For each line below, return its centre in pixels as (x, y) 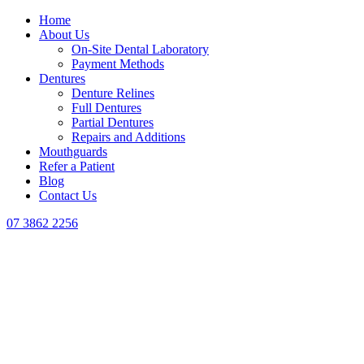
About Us (64, 35)
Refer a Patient (77, 167)
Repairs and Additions (128, 137)
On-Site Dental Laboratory (140, 50)
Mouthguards (73, 152)
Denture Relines (113, 93)
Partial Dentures (113, 123)
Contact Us (68, 196)
